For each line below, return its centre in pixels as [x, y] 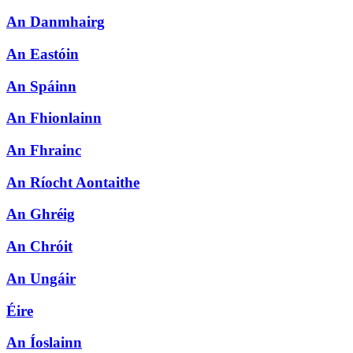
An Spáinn [41, 86]
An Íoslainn [44, 343]
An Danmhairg [56, 22]
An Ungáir [41, 278]
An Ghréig [41, 214]
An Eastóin [43, 54]
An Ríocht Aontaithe [73, 182]
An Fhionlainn [54, 118]
